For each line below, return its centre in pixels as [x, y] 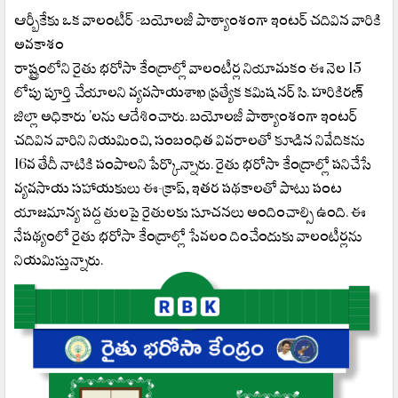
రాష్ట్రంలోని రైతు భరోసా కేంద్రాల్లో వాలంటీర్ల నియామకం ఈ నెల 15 [188, 68]
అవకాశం [39, 44]
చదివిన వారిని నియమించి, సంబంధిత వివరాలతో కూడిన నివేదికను [190, 139]
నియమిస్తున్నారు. [59, 259]
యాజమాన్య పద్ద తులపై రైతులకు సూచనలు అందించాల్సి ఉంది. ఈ [190, 211]
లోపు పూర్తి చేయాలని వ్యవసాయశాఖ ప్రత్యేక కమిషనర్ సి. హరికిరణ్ [189, 92]
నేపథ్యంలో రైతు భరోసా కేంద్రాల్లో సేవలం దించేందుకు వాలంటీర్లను [188, 235]
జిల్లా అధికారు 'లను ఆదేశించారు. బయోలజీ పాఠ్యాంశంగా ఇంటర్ [186, 115]
